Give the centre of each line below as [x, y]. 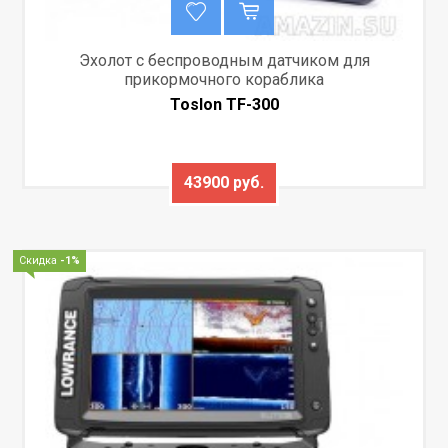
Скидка [40, 260]
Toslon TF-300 [224, 104]
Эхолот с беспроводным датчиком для [224, 60]
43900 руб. [224, 182]
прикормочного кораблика [224, 79]
